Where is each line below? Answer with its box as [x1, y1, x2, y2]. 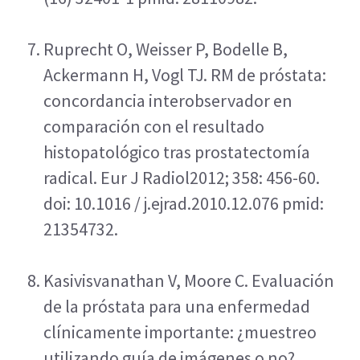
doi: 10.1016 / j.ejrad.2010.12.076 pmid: [43, 192, 324, 215]
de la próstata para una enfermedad [43, 295, 310, 317]
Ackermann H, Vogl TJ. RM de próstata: [43, 63, 326, 86]
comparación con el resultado [43, 115, 264, 137]
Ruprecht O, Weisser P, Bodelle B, [43, 38, 288, 60]
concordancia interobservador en [43, 89, 292, 112]
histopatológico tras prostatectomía [43, 141, 310, 163]
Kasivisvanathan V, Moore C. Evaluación [43, 269, 334, 292]
